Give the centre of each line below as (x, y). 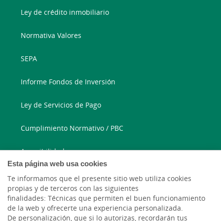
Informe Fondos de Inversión (68, 82)
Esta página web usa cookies (57, 163)
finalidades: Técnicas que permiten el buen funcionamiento (106, 198)
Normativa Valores (51, 36)
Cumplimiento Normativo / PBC (72, 128)
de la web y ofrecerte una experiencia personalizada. (95, 208)
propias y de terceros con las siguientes (73, 188)
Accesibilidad (43, 151)
